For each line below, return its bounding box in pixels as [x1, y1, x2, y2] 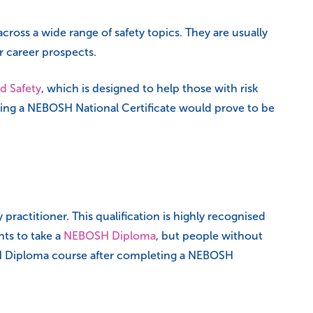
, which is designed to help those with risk [41, 82, 258, 94]
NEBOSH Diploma [64, 230, 156, 242]
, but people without [156, 230, 263, 242]
